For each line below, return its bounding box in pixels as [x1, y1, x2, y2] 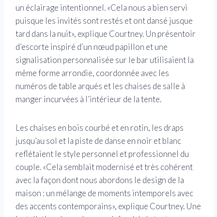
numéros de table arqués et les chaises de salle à [15, 81, 185, 92]
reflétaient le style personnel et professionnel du [15, 149, 189, 159]
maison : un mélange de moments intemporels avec [15, 188, 193, 199]
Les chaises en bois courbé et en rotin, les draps [15, 123, 184, 133]
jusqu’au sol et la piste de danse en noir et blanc [15, 136, 181, 146]
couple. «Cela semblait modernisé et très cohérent [15, 162, 193, 172]
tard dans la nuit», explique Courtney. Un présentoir [15, 29, 196, 39]
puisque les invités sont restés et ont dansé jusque [15, 15, 193, 26]
